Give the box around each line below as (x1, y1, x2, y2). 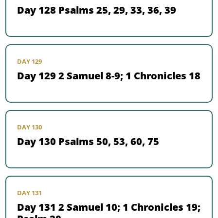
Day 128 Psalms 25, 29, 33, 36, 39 (17, 3, 177, 17)
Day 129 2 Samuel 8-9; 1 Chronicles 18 (17, 69, 201, 83)
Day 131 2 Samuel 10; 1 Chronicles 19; (17, 200, 201, 214)
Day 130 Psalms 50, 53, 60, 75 (17, 135, 160, 148)
